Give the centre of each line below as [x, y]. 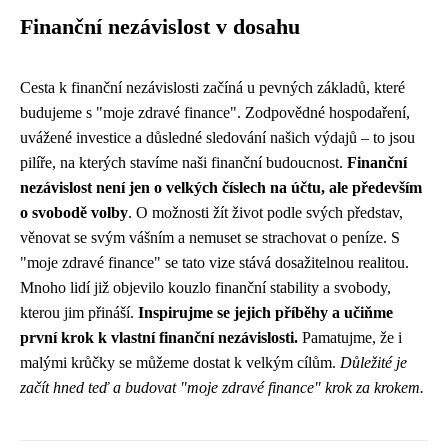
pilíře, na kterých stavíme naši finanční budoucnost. [183, 162]
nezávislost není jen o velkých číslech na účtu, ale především [221, 187]
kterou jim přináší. [79, 312]
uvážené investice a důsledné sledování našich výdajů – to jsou [217, 137]
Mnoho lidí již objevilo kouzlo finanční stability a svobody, [205, 287]
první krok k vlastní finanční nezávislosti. [159, 337]
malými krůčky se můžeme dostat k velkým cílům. [180, 362]
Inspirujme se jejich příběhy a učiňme [265, 312]
